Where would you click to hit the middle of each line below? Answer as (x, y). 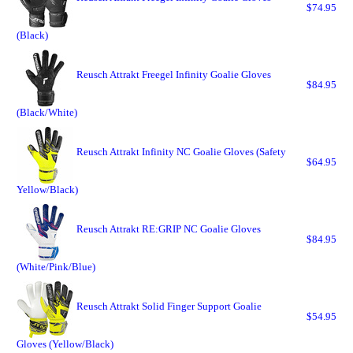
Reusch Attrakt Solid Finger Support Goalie (169, 306)
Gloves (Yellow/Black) (65, 344)
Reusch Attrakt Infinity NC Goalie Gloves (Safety (181, 152)
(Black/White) (47, 112)
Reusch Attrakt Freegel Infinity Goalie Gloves (174, 74)
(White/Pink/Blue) (56, 267)
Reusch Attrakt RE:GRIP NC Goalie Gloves (169, 229)
